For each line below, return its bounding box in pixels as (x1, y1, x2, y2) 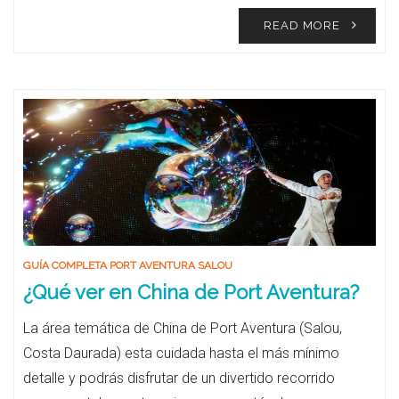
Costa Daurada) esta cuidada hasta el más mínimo (23, 345, 339, 362)
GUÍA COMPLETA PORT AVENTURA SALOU (23, 259, 232, 272)
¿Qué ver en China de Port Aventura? (23, 281, 359, 304)
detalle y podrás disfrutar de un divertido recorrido (23, 370, 335, 387)
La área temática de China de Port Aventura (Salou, (23, 320, 342, 337)
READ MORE (264, 19, 340, 32)
